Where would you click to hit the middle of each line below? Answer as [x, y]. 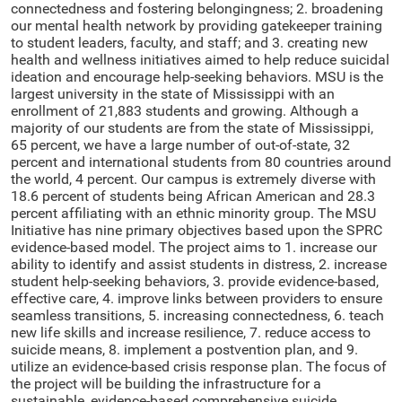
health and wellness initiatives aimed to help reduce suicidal [200, 59]
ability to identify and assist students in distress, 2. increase [199, 264]
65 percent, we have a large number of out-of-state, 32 [180, 144]
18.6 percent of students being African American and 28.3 [193, 196]
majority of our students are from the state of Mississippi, [192, 127]
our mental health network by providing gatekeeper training [197, 25]
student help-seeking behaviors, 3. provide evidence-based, [195, 281]
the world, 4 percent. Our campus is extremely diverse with [193, 179]
